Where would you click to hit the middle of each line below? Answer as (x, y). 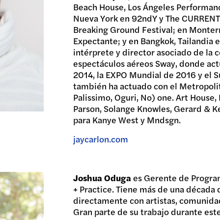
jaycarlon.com (100, 138)
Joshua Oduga (102, 177)
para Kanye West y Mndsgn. (127, 119)
